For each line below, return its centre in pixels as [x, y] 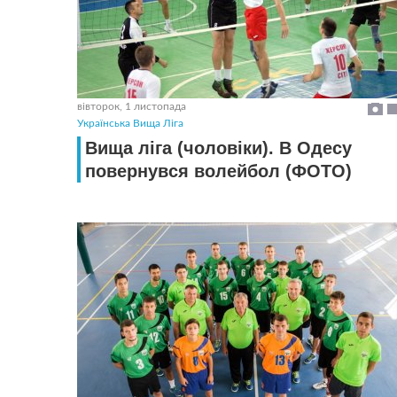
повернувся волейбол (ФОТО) [218, 171]
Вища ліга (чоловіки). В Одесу [218, 148]
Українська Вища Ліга [130, 123]
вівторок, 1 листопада [132, 106]
